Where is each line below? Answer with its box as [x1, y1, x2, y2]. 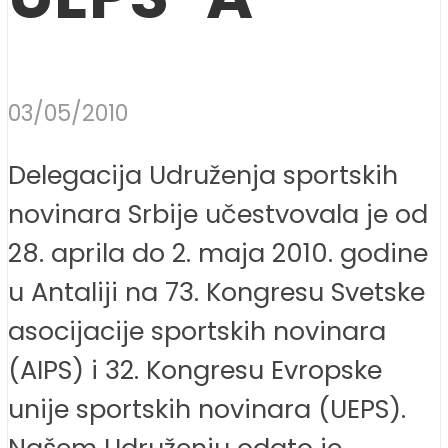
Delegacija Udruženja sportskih [8, 156, 398, 193]
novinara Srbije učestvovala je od [8, 195, 428, 232]
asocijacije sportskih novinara [8, 312, 386, 349]
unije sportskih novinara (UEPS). [8, 390, 406, 427]
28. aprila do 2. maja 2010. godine [8, 234, 428, 271]
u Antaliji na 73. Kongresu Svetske [8, 273, 425, 310]
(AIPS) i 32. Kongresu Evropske [8, 351, 382, 388]
